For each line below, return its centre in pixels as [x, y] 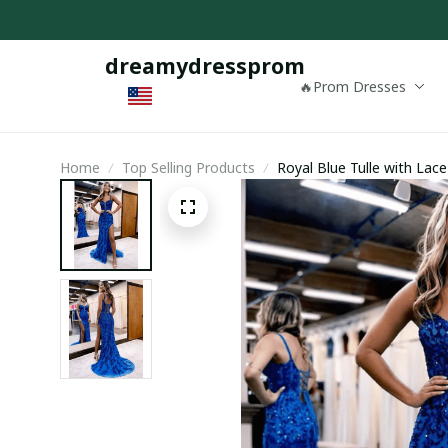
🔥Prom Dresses [352, 86]
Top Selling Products [188, 167]
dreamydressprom [205, 66]
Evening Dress [323, 189]
